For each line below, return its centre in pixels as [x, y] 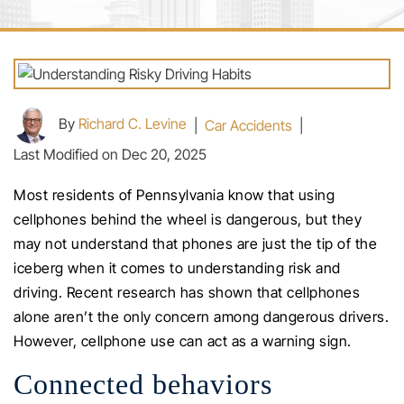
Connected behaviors [143, 384]
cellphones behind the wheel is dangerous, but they [188, 219]
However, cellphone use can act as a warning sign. [183, 341]
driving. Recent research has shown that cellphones [187, 292]
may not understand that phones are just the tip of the [195, 243]
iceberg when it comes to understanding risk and [177, 268]
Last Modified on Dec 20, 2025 [110, 154]
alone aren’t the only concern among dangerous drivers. [201, 317]
